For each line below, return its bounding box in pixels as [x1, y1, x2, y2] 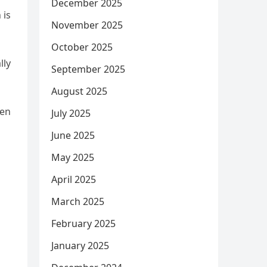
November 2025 [51, 18, 123, 32]
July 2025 [51, 107, 91, 120]
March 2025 [51, 195, 104, 208]
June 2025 [51, 129, 95, 142]
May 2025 [51, 151, 94, 164]
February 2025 [51, 217, 116, 230]
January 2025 [51, 239, 109, 252]
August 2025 [51, 85, 107, 98]
